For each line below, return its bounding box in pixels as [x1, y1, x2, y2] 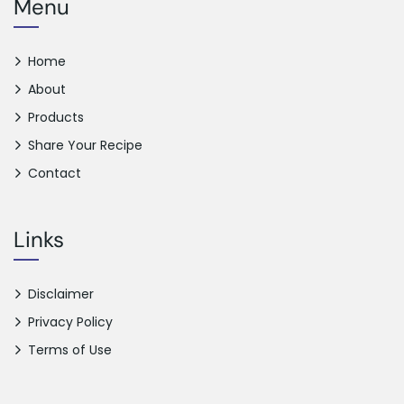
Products [28, 107, 84, 126]
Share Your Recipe [28, 135, 142, 154]
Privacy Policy [28, 312, 113, 331]
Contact [28, 163, 81, 182]
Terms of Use [28, 340, 112, 359]
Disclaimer [28, 284, 94, 303]
